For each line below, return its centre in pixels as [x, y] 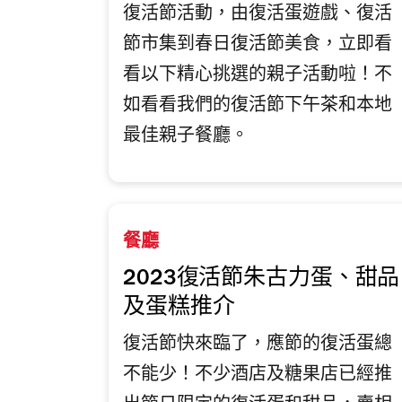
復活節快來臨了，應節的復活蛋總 [258, 346]
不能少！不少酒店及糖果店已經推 [258, 376]
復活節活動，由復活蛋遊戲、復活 [258, 16]
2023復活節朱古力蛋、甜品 [262, 280]
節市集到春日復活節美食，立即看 [258, 46]
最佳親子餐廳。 [190, 138]
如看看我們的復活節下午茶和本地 [258, 107]
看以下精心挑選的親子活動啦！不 [258, 77]
